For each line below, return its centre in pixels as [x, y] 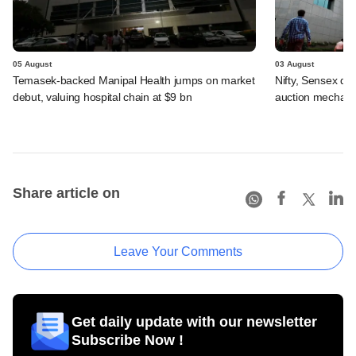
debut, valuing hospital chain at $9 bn [103, 97]
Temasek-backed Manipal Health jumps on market [134, 80]
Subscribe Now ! [128, 340]
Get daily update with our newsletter [194, 321]
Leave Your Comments [178, 251]
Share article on [66, 193]
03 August [294, 64]
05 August [32, 64]
